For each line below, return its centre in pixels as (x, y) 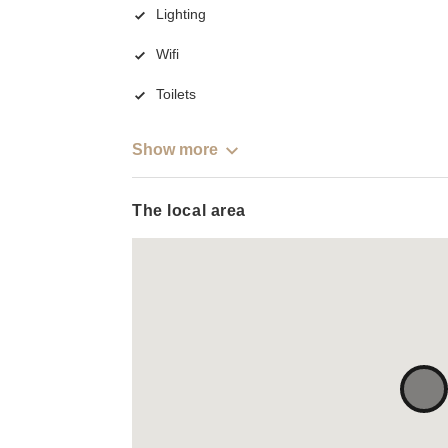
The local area (189, 211)
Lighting (181, 14)
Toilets (176, 94)
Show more (175, 149)
